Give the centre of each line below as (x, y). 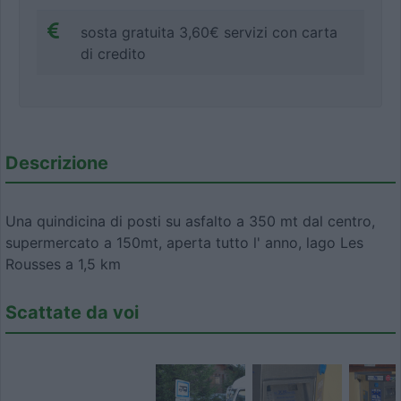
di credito (113, 53)
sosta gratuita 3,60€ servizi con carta (209, 32)
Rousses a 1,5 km (63, 264)
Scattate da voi (72, 313)
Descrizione (57, 162)
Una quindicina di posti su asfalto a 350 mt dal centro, (190, 222)
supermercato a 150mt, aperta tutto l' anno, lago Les (184, 243)
